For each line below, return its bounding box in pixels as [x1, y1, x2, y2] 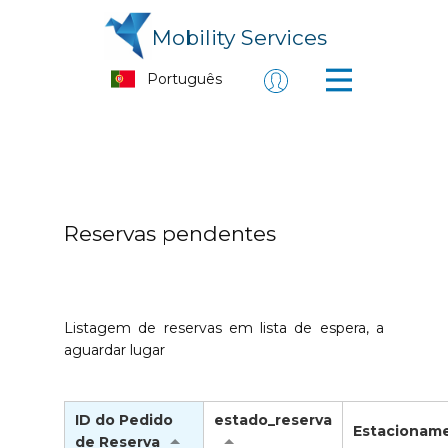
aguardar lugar [64, 341, 165, 360]
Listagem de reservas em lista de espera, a [64, 319, 384, 338]
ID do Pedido [75, 411, 173, 430]
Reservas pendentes [64, 221, 276, 247]
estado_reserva [214, 411, 332, 430]
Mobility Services [152, 25, 327, 51]
